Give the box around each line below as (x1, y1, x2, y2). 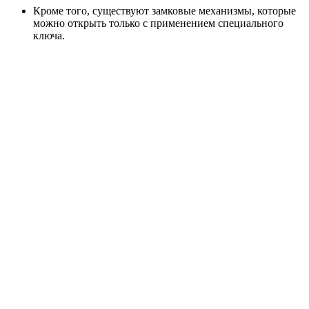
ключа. (33, 30, 65, 42)
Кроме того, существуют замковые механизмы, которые (33, 5, 296, 17)
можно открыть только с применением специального (33, 17, 283, 30)
